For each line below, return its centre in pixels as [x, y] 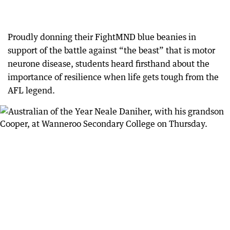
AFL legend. [31, 90]
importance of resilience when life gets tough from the [113, 77]
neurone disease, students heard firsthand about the [109, 64]
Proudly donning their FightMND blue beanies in [102, 37]
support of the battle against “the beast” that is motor [111, 50]
